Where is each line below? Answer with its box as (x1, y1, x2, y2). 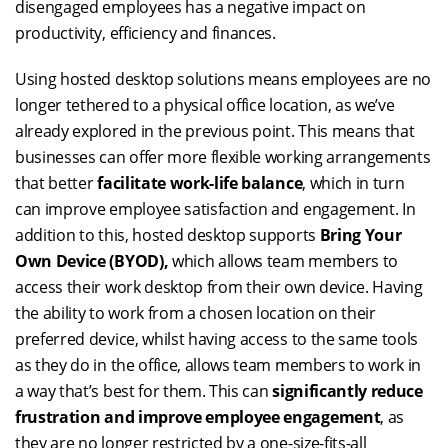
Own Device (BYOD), (15, 249, 169, 272)
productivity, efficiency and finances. (15, 21, 276, 44)
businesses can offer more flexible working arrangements (15, 145, 431, 168)
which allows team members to (168, 249, 398, 272)
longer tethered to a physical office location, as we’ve (15, 93, 395, 116)
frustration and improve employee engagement (15, 405, 381, 428)
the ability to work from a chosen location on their (15, 301, 376, 324)
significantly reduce (272, 379, 423, 402)
